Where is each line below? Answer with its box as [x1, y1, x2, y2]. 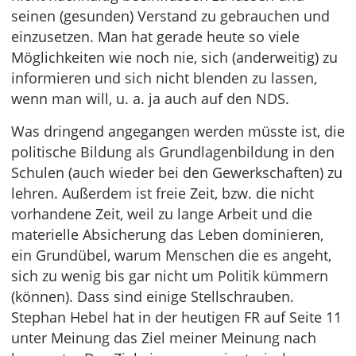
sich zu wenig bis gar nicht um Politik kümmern [11, 266, 328, 285]
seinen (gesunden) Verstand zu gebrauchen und [11, 6, 330, 25]
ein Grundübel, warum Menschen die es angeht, [11, 246, 331, 265]
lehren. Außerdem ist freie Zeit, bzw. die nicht [11, 184, 314, 203]
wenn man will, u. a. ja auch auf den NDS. [11, 89, 289, 108]
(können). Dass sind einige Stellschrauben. [11, 287, 294, 306]
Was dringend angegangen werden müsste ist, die [11, 122, 345, 141]
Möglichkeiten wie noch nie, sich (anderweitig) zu [11, 48, 338, 67]
